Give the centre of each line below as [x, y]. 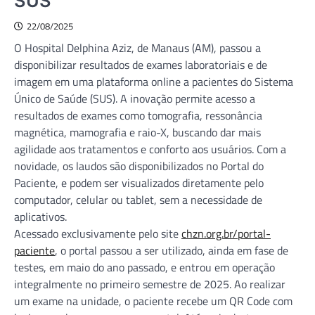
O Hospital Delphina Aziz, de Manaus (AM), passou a [137, 47]
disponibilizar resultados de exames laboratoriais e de [141, 64]
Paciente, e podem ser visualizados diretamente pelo [139, 182]
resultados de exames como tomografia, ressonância [138, 115]
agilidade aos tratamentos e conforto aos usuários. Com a [150, 149]
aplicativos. [40, 216]
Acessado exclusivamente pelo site [98, 233]
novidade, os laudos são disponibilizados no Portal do [139, 166]
